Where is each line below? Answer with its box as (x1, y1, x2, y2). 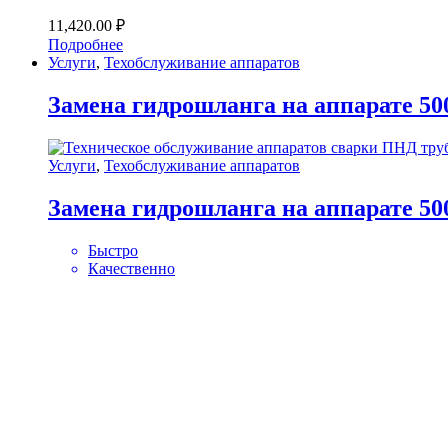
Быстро (88, 241, 138, 259)
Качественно (88, 259, 175, 277)
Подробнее (48, 35, 123, 53)
